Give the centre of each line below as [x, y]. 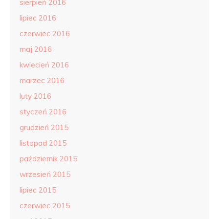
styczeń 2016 [43, 112]
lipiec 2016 [38, 18]
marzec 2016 [42, 80]
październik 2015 [48, 159]
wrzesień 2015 [45, 174]
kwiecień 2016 [44, 65]
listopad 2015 [43, 143]
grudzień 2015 [44, 127]
